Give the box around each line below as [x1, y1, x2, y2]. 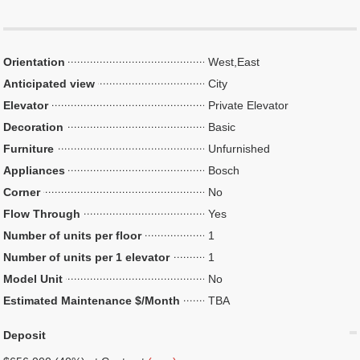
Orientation [3, 55, 66, 68]
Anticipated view [3, 77, 96, 90]
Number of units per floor [3, 229, 142, 242]
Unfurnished [208, 142, 271, 155]
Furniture [3, 142, 55, 155]
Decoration [3, 121, 64, 133]
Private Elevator [208, 99, 289, 112]
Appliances [3, 164, 66, 177]
